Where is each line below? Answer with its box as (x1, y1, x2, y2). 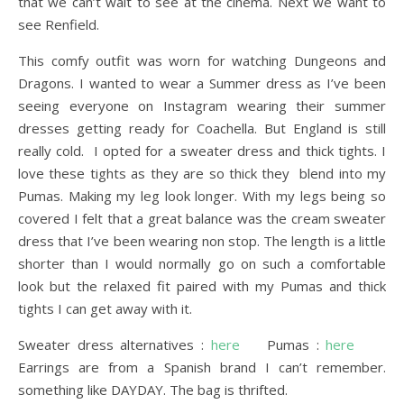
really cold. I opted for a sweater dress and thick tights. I (18, 142, 386, 160)
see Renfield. (18, 15, 99, 33)
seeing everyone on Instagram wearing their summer (18, 96, 386, 115)
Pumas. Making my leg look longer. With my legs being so (18, 187, 386, 205)
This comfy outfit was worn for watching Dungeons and (18, 51, 386, 69)
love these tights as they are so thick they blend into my (18, 164, 386, 182)
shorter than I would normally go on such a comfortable (18, 254, 386, 272)
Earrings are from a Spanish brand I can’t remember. (18, 358, 386, 376)
